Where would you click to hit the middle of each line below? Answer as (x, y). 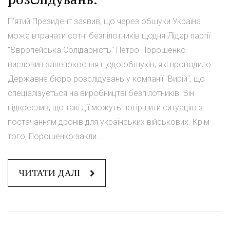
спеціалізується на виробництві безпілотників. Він (101, 93)
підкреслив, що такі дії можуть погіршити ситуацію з (105, 107)
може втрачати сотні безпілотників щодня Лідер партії (109, 35)
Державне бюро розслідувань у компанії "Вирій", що (106, 79)
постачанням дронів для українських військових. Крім (109, 122)
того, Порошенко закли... (55, 136)
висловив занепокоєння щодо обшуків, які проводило (109, 64)
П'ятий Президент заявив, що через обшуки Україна (104, 21)
